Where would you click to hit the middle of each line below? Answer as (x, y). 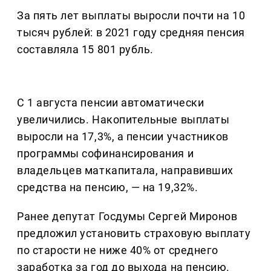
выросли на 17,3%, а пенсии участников (123, 137)
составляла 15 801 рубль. (85, 50)
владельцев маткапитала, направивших (125, 171)
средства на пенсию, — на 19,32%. (108, 188)
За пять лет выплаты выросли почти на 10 (131, 16)
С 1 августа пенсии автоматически (111, 103)
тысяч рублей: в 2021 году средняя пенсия (131, 33)
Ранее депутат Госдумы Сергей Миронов (127, 217)
